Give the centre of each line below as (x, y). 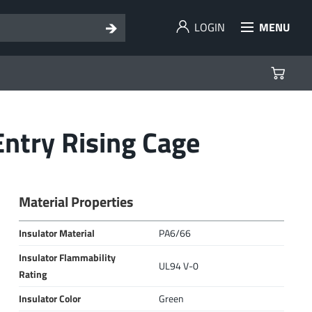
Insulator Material (56, 233)
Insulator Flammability (67, 258)
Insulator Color (49, 299)
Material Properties (76, 202)
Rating (32, 274)
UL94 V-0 (178, 266)
